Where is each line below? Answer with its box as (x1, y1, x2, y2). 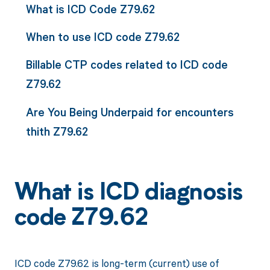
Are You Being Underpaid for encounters (25, 104, 234, 119)
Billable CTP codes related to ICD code (25, 57, 228, 72)
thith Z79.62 (25, 123, 88, 139)
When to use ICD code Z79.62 (25, 29, 180, 45)
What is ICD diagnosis (14, 182, 243, 206)
